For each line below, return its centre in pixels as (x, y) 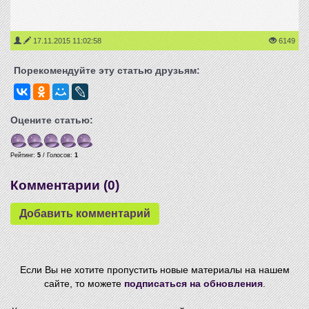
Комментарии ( (59, 185)
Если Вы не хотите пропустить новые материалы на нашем (154, 270)
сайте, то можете (84, 283)
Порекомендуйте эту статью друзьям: (107, 70)
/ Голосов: (58, 155)
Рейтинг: (24, 155)
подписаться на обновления (193, 283)
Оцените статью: (52, 120)
